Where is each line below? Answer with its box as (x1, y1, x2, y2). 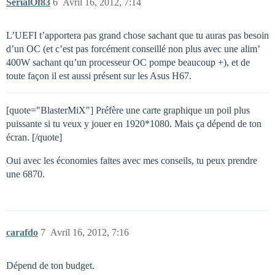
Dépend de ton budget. (6, 260, 95, 271)
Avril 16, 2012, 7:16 (50, 227, 129, 238)
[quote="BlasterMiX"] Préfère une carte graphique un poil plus (6, 104, 250, 115)
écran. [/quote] (6, 131, 62, 142)
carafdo (6, 227, 38, 238)
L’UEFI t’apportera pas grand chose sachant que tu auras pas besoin (6, 29, 269, 41)
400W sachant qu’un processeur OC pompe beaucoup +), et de (6, 56, 250, 68)
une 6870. (6, 168, 45, 179)
